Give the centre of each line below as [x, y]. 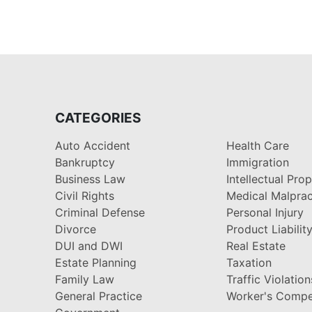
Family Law [85, 279]
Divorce [76, 229]
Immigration [258, 162]
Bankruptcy [85, 162]
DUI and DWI [89, 245]
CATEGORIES [98, 117]
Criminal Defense [100, 212]
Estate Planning [96, 262]
